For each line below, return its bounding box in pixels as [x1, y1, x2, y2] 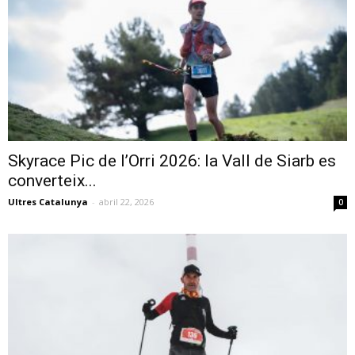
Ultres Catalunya [8, 196, 88, 208]
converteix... [8, 171, 97, 191]
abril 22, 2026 [99, 196, 154, 208]
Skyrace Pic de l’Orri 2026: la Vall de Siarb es [8, 151, 336, 171]
